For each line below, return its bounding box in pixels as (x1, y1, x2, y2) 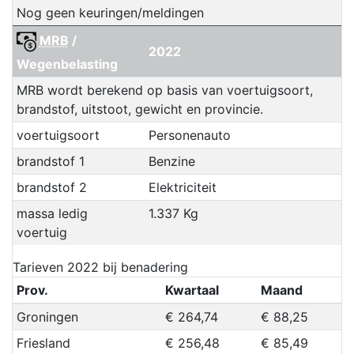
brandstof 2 (16, 179, 87, 196)
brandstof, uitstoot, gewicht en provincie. (16, 101, 263, 118)
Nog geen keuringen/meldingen (16, 5, 204, 21)
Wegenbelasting (16, 56, 118, 73)
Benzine (148, 153, 195, 170)
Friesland (16, 335, 70, 352)
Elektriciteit (148, 179, 217, 196)
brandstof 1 (16, 153, 85, 170)
